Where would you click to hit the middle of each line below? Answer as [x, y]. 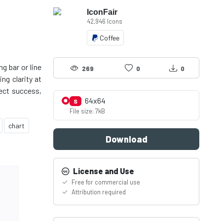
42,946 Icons [105, 21]
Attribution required [98, 192]
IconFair [102, 12]
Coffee [110, 38]
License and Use [103, 171]
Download [126, 139]
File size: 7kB [87, 111]
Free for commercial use [105, 182]
